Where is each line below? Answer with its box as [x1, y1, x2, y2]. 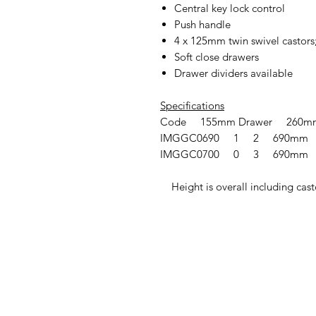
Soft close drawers [174, 50, 259, 63]
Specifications [160, 99, 224, 112]
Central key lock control [174, 1, 285, 15]
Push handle [174, 18, 231, 31]
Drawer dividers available [174, 66, 293, 80]
